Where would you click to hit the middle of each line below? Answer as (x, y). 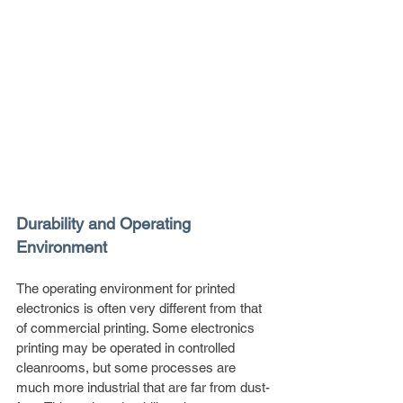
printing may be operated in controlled (127, 347)
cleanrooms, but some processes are (128, 367)
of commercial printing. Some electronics (137, 327)
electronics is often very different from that (141, 308)
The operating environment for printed (127, 288)
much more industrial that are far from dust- (143, 387)
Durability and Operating (106, 223)
